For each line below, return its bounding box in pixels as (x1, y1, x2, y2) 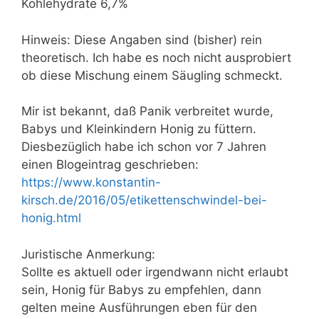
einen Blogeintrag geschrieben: (21, 157, 199, 172)
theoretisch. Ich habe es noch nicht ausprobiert (21, 50, 291, 65)
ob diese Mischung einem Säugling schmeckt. (21, 68, 283, 83)
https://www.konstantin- (21, 175, 161, 189)
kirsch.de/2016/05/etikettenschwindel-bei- (21, 193, 267, 207)
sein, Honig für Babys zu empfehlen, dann (21, 282, 261, 297)
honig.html (21, 211, 81, 225)
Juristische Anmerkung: (21, 246, 155, 261)
